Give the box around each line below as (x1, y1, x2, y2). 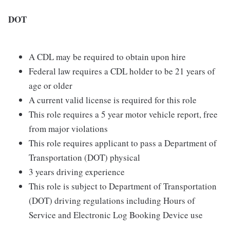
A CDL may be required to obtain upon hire (29, 51, 186, 63)
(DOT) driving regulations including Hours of (29, 195, 195, 206)
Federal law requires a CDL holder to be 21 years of (29, 65, 215, 77)
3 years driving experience (29, 166, 125, 178)
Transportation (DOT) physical (29, 151, 140, 163)
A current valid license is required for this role (29, 94, 197, 106)
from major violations (29, 123, 108, 135)
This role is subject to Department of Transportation (29, 180, 217, 192)
